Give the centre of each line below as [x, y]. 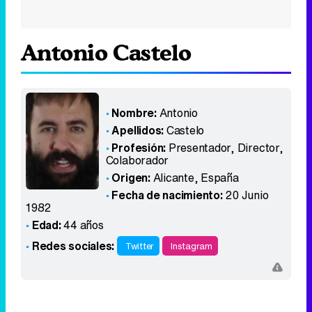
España [220, 178]
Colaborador [137, 160]
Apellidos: [138, 130]
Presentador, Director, [226, 148]
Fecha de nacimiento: [167, 195]
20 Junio [247, 195]
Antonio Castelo [106, 53]
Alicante [173, 178]
